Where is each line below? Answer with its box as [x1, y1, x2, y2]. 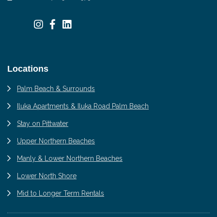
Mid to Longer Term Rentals [17, 189, 104, 197]
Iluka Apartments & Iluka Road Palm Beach [17, 102, 149, 110]
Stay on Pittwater [17, 119, 68, 127]
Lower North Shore [17, 171, 77, 180]
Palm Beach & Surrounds [17, 84, 95, 93]
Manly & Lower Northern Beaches [17, 154, 123, 162]
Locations [7, 63, 48, 74]
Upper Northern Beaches [17, 137, 95, 145]
